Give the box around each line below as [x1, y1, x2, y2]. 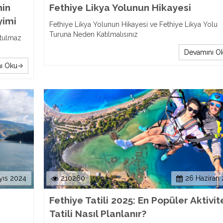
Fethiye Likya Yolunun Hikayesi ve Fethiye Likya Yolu [49, 20, 218, 28]
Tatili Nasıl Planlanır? [49, 208, 146, 219]
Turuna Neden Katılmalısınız [49, 30, 138, 38]
